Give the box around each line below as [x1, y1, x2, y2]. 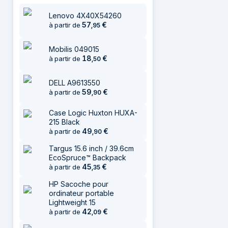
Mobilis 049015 [49, 45, 99, 53]
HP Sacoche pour [49, 180, 108, 188]
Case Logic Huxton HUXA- [49, 108, 137, 117]
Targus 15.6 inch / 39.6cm [49, 144, 134, 153]
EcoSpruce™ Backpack [49, 153, 126, 162]
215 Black [49, 118, 80, 126]
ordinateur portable [49, 189, 114, 197]
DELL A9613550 [49, 78, 100, 87]
